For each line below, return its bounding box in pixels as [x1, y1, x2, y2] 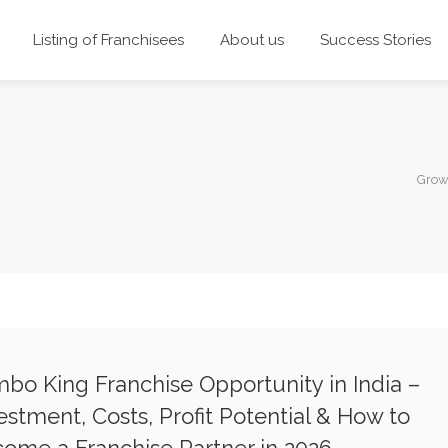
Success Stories [319, 31, 431, 49]
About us [219, 31, 284, 49]
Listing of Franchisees [32, 31, 184, 49]
